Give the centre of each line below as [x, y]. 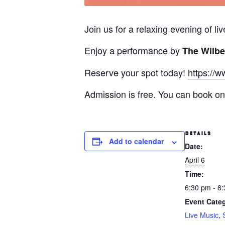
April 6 [195, 160]
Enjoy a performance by [132, 50]
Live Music [202, 215]
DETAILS [198, 134]
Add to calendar [136, 141]
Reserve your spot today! [136, 73]
